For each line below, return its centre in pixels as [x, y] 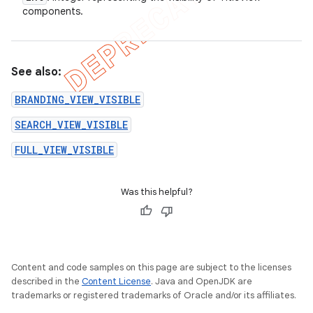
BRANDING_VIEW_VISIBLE [78, 100]
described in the [46, 281]
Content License [116, 281]
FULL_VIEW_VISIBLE [64, 150]
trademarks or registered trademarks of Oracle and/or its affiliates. [154, 295]
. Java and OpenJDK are [202, 281]
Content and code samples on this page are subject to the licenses [151, 267]
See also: [36, 72]
